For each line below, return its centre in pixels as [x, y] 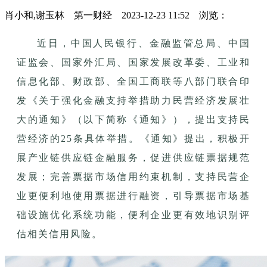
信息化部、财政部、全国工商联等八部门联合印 [133, 81]
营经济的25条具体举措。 [78, 138]
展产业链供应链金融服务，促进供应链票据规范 [133, 157]
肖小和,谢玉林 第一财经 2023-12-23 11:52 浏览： [116, 15]
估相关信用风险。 [60, 234]
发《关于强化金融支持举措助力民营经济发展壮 [133, 100]
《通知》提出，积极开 [195, 138]
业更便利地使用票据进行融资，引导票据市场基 [133, 195]
